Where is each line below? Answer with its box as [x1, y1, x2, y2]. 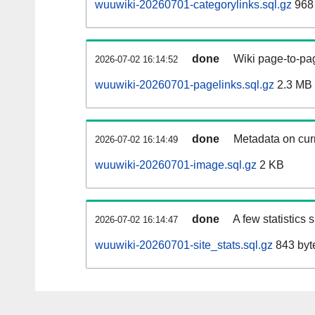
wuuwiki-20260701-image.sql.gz [95, 159, 257, 172]
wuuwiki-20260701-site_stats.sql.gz [95, 239, 273, 252]
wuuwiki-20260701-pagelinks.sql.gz [95, 79, 274, 91]
